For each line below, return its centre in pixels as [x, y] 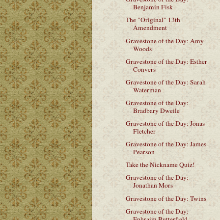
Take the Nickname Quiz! [160, 165]
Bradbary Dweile [156, 110]
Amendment [150, 28]
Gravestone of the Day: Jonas [165, 123]
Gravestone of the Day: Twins [166, 198]
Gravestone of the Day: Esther [166, 61]
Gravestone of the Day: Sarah [165, 82]
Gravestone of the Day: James [166, 144]
